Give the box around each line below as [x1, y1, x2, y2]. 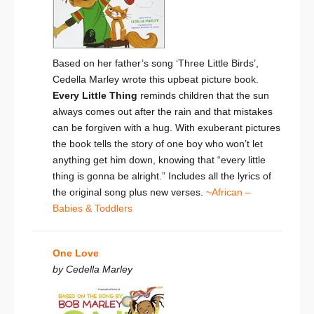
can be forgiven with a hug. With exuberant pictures [53, 122, 280, 134]
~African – [206, 186, 251, 198]
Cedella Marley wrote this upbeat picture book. [53, 74, 259, 86]
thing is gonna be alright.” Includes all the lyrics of [53, 170, 271, 182]
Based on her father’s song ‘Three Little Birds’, [53, 57, 259, 69]
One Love [53, 247, 99, 259]
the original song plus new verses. [53, 186, 206, 198]
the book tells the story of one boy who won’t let [53, 138, 263, 150]
